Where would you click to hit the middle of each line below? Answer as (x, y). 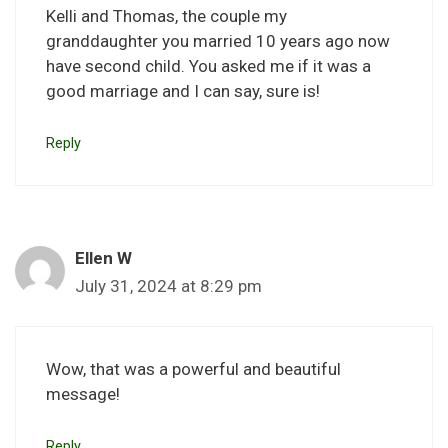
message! (83, 394)
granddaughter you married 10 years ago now (218, 41)
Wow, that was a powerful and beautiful (193, 369)
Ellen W (103, 257)
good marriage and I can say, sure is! (183, 91)
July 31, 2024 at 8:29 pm (168, 285)
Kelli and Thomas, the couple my (166, 16)
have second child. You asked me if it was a (208, 66)
